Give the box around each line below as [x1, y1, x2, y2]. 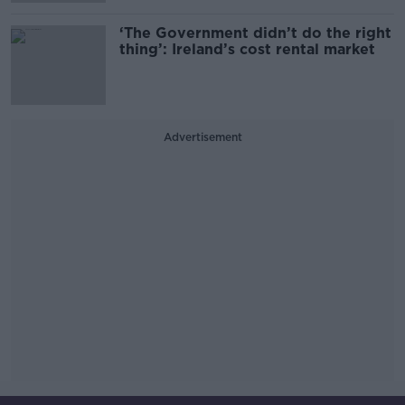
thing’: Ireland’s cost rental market [119, 41, 375, 58]
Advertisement [163, 130, 242, 144]
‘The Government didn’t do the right [119, 24, 391, 42]
